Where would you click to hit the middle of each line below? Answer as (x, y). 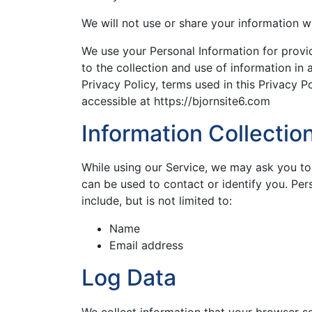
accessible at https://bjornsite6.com (176, 101)
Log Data (129, 278)
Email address (146, 245)
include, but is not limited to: (157, 201)
